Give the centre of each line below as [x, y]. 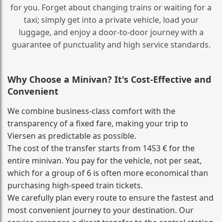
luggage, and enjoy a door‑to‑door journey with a [111, 32]
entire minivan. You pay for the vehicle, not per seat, [105, 160]
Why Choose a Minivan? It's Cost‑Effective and [109, 79]
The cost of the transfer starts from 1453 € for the [101, 148]
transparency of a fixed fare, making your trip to [98, 123]
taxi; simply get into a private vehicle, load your [111, 20]
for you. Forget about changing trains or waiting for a [111, 7]
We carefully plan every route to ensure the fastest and [111, 197]
